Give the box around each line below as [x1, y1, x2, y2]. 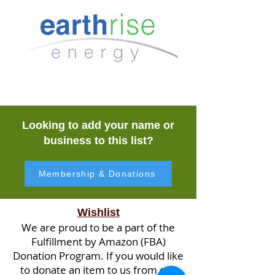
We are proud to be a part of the [21, 220, 175, 234]
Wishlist [77, 206, 120, 219]
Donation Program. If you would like [13, 249, 184, 263]
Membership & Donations [38, 169, 156, 179]
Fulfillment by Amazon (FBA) [31, 234, 166, 249]
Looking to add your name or [22, 119, 174, 131]
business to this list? [43, 134, 153, 147]
